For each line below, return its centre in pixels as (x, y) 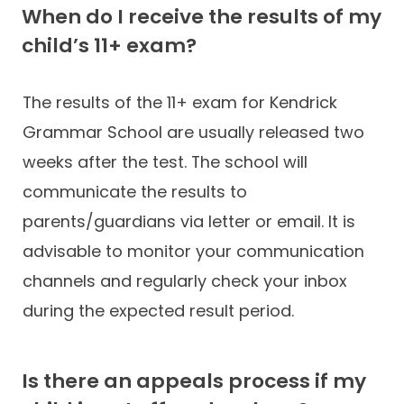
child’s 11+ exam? (109, 45)
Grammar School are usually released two (193, 132)
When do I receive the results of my (202, 16)
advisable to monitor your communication (193, 251)
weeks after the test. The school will (165, 161)
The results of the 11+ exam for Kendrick (180, 102)
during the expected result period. (158, 310)
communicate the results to (135, 191)
